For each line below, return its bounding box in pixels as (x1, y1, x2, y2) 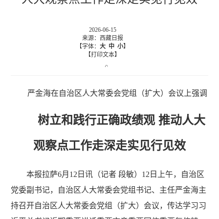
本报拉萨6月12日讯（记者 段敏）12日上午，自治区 (26, 170, 205, 178)
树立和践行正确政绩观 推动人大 (37, 113, 205, 127)
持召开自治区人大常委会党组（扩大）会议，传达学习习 (11, 201, 207, 210)
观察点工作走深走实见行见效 (33, 138, 186, 152)
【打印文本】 (85, 51, 120, 58)
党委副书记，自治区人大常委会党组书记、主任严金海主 (11, 185, 207, 194)
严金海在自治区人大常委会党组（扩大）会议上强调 (27, 88, 207, 97)
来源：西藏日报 (82, 35, 123, 42)
